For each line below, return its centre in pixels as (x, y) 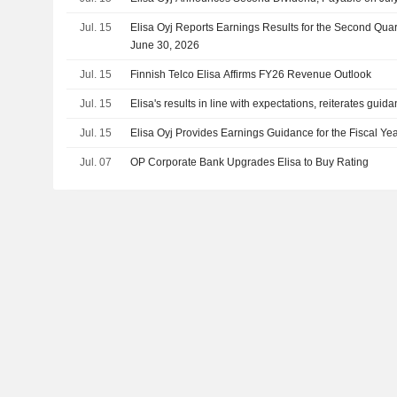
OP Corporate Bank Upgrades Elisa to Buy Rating (250, 162)
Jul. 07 (95, 162)
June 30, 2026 (165, 45)
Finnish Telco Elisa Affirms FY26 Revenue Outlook (251, 74)
